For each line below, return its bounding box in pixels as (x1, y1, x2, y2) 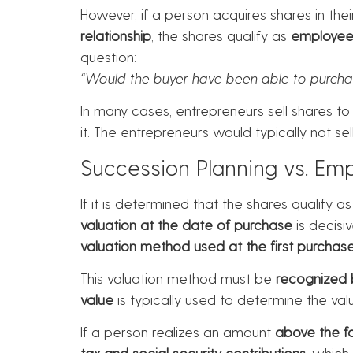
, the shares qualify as (151, 26, 291, 43)
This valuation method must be (80, 269, 276, 287)
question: (80, 47, 136, 65)
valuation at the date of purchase (80, 215, 292, 232)
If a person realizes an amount (80, 323, 275, 340)
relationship (80, 26, 151, 43)
